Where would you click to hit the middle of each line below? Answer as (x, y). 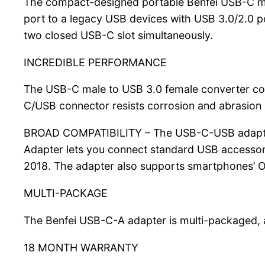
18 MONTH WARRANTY (81, 247)
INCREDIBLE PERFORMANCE (95, 62)
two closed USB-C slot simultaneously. (118, 35)
